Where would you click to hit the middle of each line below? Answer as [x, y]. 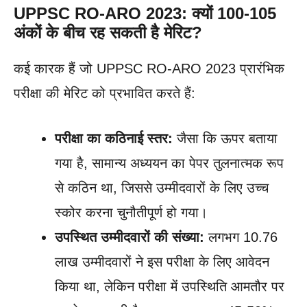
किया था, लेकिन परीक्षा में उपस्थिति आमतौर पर [170, 286]
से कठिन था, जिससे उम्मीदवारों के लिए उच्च [162, 187]
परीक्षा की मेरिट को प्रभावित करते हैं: [105, 93]
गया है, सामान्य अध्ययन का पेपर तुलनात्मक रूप [169, 163]
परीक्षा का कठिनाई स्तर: [114, 138]
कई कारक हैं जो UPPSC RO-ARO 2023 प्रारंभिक [149, 68]
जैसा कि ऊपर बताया [225, 138]
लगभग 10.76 [241, 237]
